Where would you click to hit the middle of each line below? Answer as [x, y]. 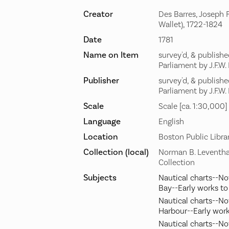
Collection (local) [116, 153]
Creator [98, 15]
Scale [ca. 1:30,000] [193, 107]
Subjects [100, 178]
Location [101, 137]
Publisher [101, 81]
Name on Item [111, 55]
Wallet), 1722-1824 [190, 25]
